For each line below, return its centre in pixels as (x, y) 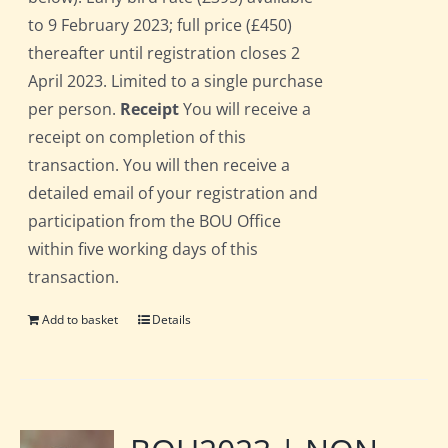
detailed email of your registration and (173, 193)
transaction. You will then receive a (159, 165)
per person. (74, 109)
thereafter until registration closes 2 (164, 53)
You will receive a (245, 109)
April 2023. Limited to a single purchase (176, 81)
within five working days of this (143, 249)
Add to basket (80, 320)
